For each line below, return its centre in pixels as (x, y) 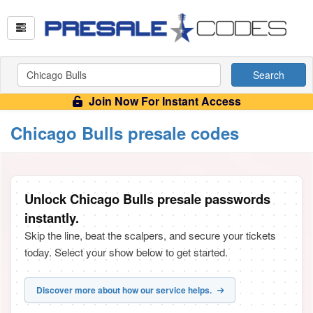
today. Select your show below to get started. (126, 252)
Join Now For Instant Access (163, 101)
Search (269, 75)
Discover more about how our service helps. (125, 290)
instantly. (52, 218)
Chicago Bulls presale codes (125, 133)
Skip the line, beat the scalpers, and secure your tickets (150, 235)
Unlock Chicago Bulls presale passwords (147, 199)
